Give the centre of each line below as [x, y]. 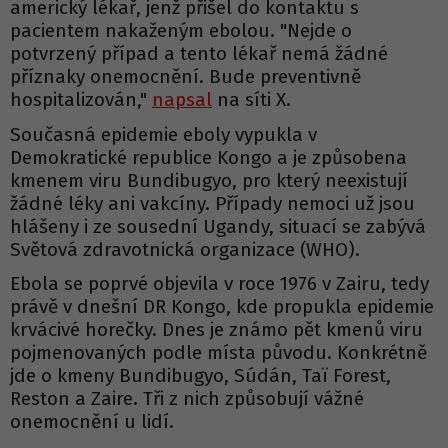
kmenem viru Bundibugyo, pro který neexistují [209, 180]
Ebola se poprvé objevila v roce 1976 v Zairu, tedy [219, 283]
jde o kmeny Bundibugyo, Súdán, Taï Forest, [200, 375]
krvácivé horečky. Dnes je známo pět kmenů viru [216, 329]
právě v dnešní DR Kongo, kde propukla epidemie [222, 306]
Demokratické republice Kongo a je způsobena [208, 157]
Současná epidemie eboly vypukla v [163, 134]
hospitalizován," [81, 100]
